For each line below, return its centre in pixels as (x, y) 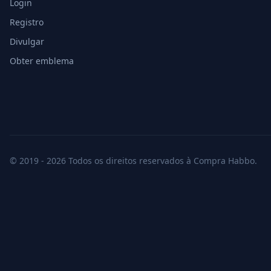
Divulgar (27, 41)
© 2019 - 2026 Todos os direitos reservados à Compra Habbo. (133, 161)
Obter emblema (42, 61)
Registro (27, 22)
